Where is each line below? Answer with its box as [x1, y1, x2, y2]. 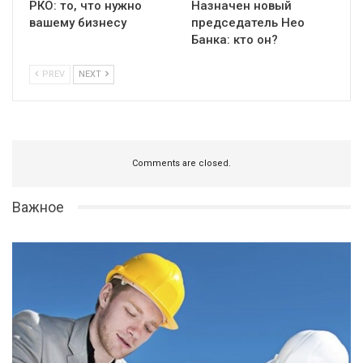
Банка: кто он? [191, 32, 278, 47]
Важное [12, 198, 64, 216]
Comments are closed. [132, 157, 231, 169]
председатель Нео [191, 15, 305, 30]
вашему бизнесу [29, 15, 126, 30]
